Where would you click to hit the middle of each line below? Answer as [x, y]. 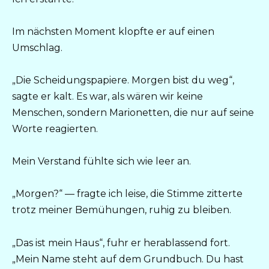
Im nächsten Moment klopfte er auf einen [113, 31]
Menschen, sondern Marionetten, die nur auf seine [133, 113]
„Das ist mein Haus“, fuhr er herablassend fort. [121, 243]
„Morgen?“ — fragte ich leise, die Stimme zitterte [127, 194]
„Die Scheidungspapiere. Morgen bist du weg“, [123, 80]
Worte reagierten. [55, 129]
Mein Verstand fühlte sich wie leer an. [101, 162]
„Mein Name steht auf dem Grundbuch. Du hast [128, 259]
